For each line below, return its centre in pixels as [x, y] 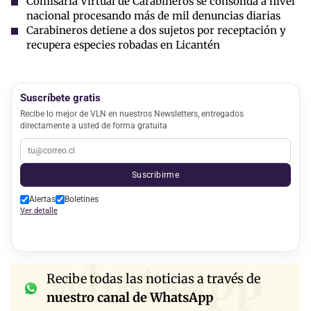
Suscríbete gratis [60, 98]
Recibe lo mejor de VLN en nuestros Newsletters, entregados [132, 113]
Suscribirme [155, 174]
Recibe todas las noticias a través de [153, 279]
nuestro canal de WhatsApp [130, 298]
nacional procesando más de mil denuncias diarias [153, 15]
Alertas [42, 199]
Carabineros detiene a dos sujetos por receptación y [156, 30]
